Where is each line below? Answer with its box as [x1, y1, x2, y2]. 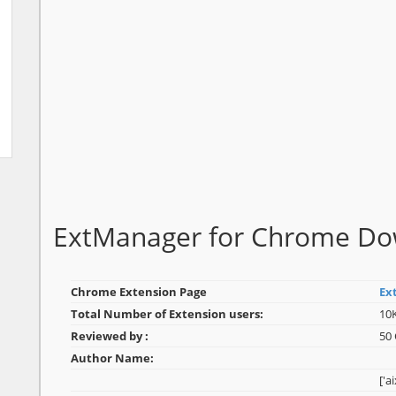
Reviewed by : [71, 328, 148, 345]
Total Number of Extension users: [71, 306, 263, 323]
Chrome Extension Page [71, 284, 207, 301]
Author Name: [71, 350, 154, 367]
